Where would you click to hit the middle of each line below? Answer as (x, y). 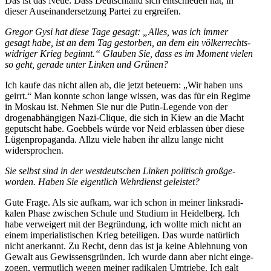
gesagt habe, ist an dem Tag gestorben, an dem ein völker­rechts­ (128, 42)
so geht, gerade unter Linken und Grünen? (87, 64)
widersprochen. (34, 150)
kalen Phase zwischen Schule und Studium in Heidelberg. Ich (122, 213)
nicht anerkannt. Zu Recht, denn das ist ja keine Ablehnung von (126, 246)
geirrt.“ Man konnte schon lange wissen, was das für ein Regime (128, 96)
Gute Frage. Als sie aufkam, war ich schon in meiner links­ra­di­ (124, 202)
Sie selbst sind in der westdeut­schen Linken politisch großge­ (120, 171)
